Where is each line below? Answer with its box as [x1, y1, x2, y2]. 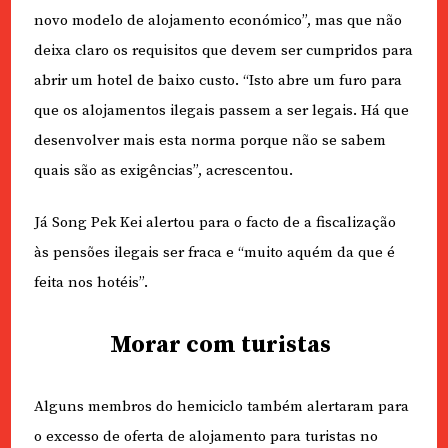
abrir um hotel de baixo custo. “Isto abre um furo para [33, 70, 402, 90]
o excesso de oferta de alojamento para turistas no [33, 426, 378, 446]
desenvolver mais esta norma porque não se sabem [33, 130, 386, 150]
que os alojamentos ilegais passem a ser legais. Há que [33, 100, 409, 120]
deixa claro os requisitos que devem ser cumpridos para [33, 40, 413, 60]
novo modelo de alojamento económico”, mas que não [33, 10, 402, 30]
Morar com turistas [109, 329, 331, 360]
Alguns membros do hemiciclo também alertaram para [33, 396, 409, 416]
